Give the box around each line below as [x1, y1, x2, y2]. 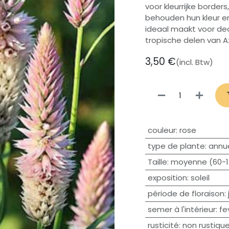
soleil [190, 172, 210, 183]
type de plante [147, 140, 205, 151]
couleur [147, 124, 176, 135]
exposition [147, 172, 187, 183]
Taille [147, 156, 167, 167]
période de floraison [147, 188, 224, 199]
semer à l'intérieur [147, 203, 216, 215]
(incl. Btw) [176, 57, 213, 68]
